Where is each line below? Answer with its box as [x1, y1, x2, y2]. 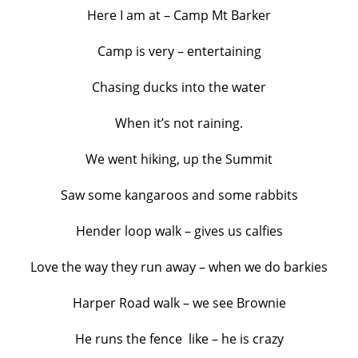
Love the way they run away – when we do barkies [30, 258, 328, 276]
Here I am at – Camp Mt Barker [87, 6, 271, 25]
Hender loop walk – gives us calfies [75, 222, 283, 241]
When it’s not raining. [115, 114, 243, 133]
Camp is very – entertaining [97, 42, 261, 61]
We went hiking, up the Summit [86, 150, 272, 169]
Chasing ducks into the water [92, 78, 266, 97]
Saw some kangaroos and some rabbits [60, 186, 298, 205]
